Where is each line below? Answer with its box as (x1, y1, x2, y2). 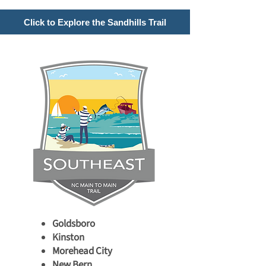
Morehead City (52, 244, 112, 258)
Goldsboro (52, 217, 95, 231)
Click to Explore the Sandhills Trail (24, 17, 166, 27)
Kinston (52, 230, 84, 245)
